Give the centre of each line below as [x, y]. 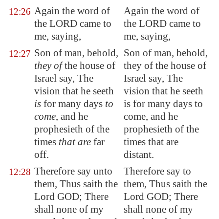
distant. [139, 154]
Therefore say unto [73, 171]
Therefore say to [157, 171]
